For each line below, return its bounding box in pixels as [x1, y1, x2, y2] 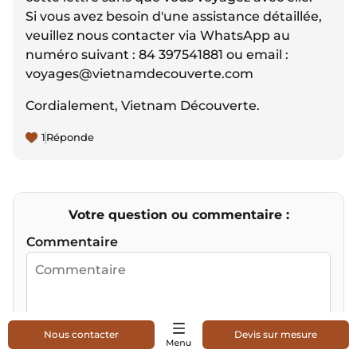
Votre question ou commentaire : [68, 207, 289, 223]
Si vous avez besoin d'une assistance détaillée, [25, 9, 322, 25]
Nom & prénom [26, 339, 129, 355]
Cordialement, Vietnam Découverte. [25, 98, 260, 114]
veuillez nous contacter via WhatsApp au [25, 28, 290, 44]
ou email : [223, 47, 288, 63]
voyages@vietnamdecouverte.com [25, 66, 253, 82]
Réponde [46, 131, 94, 144]
